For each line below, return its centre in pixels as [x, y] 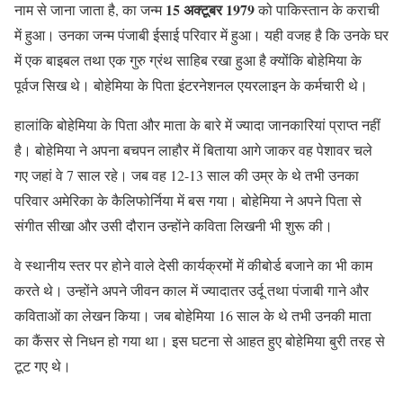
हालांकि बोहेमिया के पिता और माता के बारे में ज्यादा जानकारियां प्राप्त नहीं [197, 124]
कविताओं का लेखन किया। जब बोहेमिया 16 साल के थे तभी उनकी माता [193, 315]
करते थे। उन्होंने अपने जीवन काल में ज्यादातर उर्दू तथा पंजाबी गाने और [192, 290]
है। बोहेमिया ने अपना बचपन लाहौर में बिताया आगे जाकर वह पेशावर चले [193, 149]
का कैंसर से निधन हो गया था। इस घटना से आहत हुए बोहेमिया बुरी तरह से [200, 340]
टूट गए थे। [43, 365]
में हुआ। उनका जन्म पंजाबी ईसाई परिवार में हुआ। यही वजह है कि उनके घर [201, 34]
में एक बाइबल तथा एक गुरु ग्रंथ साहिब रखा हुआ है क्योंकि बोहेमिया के [188, 59]
